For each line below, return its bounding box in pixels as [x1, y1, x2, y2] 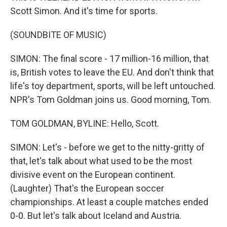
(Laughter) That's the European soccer [10, 183, 164, 194]
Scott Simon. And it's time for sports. [10, 6, 158, 16]
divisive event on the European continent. [10, 169, 175, 180]
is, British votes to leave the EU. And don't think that [10, 67, 214, 78]
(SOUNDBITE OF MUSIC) [10, 29, 106, 40]
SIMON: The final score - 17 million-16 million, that [10, 53, 209, 64]
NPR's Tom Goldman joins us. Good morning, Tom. [10, 94, 211, 105]
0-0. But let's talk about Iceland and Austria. [10, 210, 181, 221]
